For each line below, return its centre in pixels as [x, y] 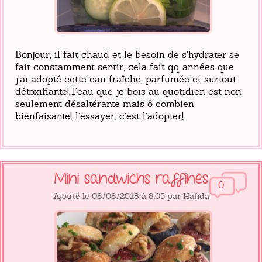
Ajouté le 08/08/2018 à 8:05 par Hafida [131, 196]
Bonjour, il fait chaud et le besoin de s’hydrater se [127, 54]
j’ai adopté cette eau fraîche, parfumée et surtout [126, 79]
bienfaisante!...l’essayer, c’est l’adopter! [99, 116]
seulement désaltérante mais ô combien [105, 104]
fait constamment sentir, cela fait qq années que [125, 67]
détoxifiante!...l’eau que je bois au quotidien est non [128, 91]
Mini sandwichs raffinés [131, 179]
